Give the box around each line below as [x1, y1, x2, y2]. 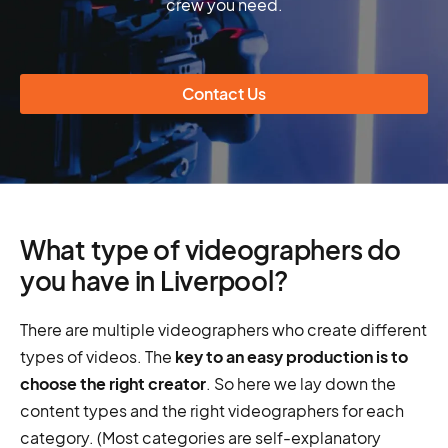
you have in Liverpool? [20, 264, 288, 298]
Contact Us [182, 83, 266, 105]
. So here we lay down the [206, 373, 396, 395]
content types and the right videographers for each [20, 400, 404, 422]
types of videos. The [20, 346, 175, 368]
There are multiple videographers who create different [20, 319, 427, 341]
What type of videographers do [20, 233, 401, 267]
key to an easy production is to [175, 346, 408, 368]
